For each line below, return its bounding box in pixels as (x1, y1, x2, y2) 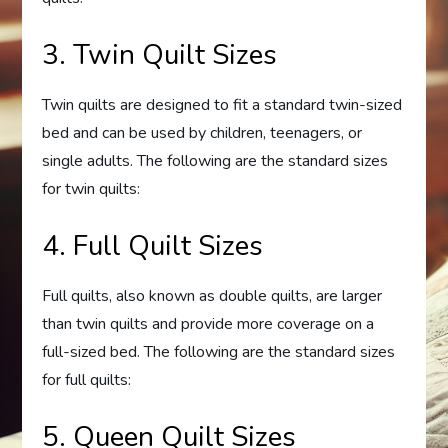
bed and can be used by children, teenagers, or (42, 122, 363, 145)
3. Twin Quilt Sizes (42, 36, 278, 75)
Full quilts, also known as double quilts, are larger (42, 285, 383, 308)
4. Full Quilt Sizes (42, 227, 264, 266)
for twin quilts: (42, 178, 141, 201)
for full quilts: (42, 369, 132, 392)
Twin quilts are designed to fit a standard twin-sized (42, 94, 403, 117)
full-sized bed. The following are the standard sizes (42, 341, 396, 364)
